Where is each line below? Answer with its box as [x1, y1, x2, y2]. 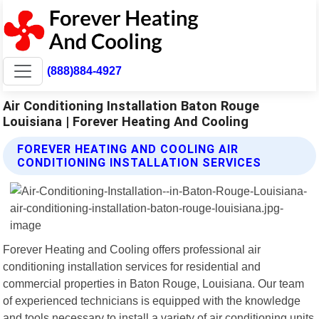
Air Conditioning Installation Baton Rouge [3, 98, 260, 113]
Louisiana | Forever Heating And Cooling [3, 113, 249, 129]
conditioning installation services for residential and [3, 259, 261, 273]
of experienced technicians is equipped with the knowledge [3, 293, 301, 307]
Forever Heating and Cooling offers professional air [3, 242, 261, 256]
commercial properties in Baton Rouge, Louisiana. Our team [3, 276, 305, 290]
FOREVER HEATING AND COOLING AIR [17, 142, 239, 156]
